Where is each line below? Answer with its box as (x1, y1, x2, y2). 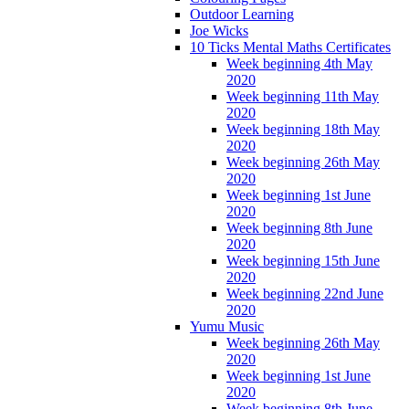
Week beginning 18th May (226, 121, 380, 137)
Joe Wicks (190, 22, 248, 38)
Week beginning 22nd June (226, 285, 383, 301)
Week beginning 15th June (226, 252, 380, 268)
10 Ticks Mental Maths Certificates (190, 38, 391, 55)
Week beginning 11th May (226, 88, 379, 104)
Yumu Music (190, 318, 264, 334)
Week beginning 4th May (226, 55, 372, 71)
